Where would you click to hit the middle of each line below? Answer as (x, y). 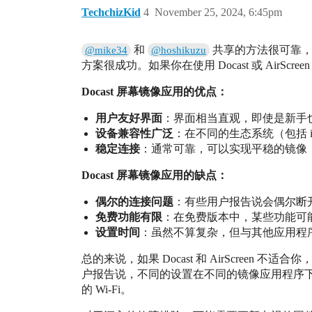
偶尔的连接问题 (134, 202)
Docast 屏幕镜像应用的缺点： (155, 175)
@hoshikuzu (179, 50)
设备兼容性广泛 (134, 133)
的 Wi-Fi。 (107, 289)
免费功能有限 (129, 217)
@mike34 (107, 50)
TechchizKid (111, 12)
